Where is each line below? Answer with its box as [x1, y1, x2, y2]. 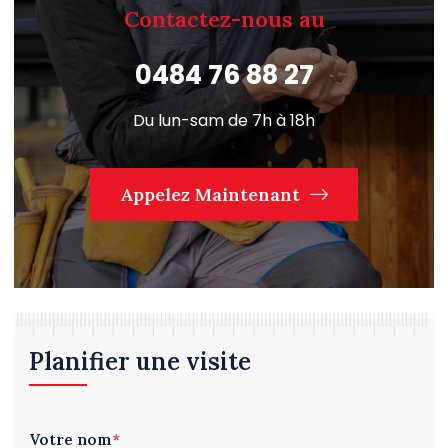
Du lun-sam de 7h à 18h [133, 108, 315, 132]
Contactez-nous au [123, 4, 325, 33]
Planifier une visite [29, 345, 251, 377]
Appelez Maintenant [120, 182, 305, 206]
